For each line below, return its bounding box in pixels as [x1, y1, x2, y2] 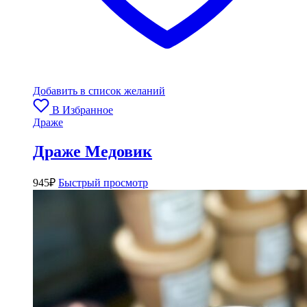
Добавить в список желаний [33, 85, 165, 97]
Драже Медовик [33, 143, 152, 161]
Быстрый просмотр [58, 177, 148, 189]
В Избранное [52, 104, 113, 116]
